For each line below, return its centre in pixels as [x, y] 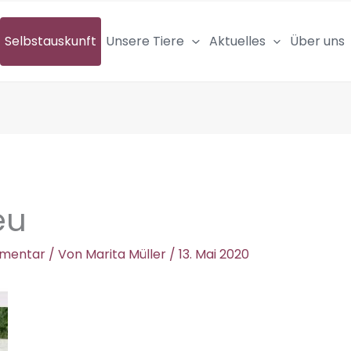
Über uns [318, 42]
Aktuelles [237, 42]
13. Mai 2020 [213, 254]
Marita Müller [127, 254]
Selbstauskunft [51, 42]
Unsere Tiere [145, 42]
